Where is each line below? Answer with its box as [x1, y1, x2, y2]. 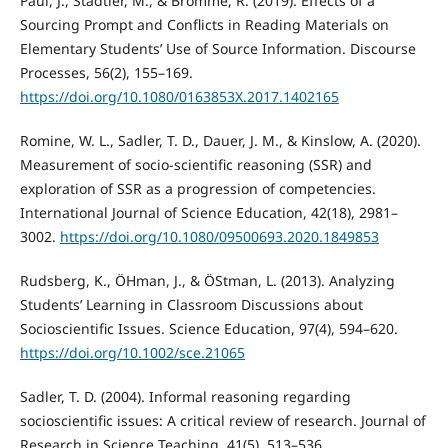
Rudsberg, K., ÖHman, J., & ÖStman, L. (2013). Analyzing [19, 271, 395, 291]
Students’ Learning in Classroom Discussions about [19, 295, 363, 315]
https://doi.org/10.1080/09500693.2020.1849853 [59, 227, 379, 246]
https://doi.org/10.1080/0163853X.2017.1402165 [19, 86, 339, 106]
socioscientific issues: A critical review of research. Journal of [19, 411, 426, 431]
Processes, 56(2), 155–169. [19, 62, 193, 82]
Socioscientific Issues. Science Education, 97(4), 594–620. [19, 319, 398, 339]
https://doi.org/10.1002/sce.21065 [19, 343, 245, 363]
